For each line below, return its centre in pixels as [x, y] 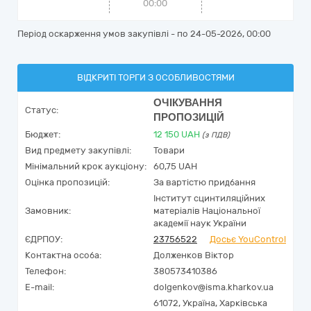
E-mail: [40, 287]
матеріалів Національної [207, 211]
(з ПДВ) [216, 135]
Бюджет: [43, 134]
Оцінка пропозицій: [67, 182]
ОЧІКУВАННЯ [188, 103]
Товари [169, 150]
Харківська [243, 303]
